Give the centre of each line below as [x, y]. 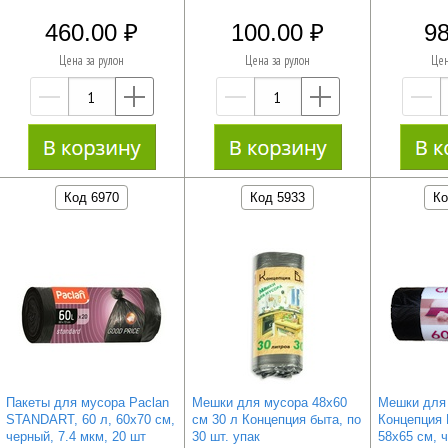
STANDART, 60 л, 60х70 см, [90, 419]
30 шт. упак [225, 436]
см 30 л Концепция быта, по [276, 419]
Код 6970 [92, 197]
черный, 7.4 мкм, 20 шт [75, 436]
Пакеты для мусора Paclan [87, 402]
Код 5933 [278, 197]
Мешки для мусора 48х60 [269, 402]
